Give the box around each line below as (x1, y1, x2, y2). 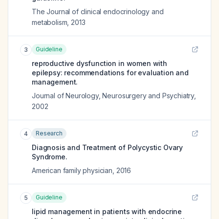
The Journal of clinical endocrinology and (32, 7, 164, 16)
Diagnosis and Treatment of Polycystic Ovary (32, 143, 183, 152)
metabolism (32, 18, 67, 26)
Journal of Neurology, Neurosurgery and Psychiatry (32, 91, 195, 100)
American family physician (32, 166, 112, 175)
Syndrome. (32, 153, 67, 161)
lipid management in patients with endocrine (32, 207, 182, 216)
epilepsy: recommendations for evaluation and (32, 68, 189, 77)
